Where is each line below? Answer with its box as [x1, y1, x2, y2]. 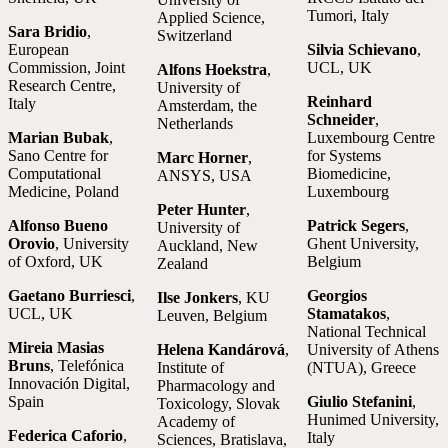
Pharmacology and [157, 377, 276, 395]
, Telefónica [50, 357, 124, 375]
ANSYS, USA [157, 167, 253, 185]
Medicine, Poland [8, 183, 119, 201]
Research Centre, [8, 77, 116, 95]
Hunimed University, [306, 411, 439, 429]
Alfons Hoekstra [157, 61, 268, 79]
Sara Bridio [8, 23, 87, 41]
